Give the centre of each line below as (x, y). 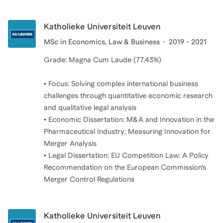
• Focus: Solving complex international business (121, 83)
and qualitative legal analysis (90, 107)
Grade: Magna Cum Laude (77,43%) (103, 59)
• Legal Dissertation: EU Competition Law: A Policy (126, 155)
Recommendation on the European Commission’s (125, 167)
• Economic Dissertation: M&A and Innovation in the (129, 119)
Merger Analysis (70, 143)
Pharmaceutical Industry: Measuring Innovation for (127, 131)
